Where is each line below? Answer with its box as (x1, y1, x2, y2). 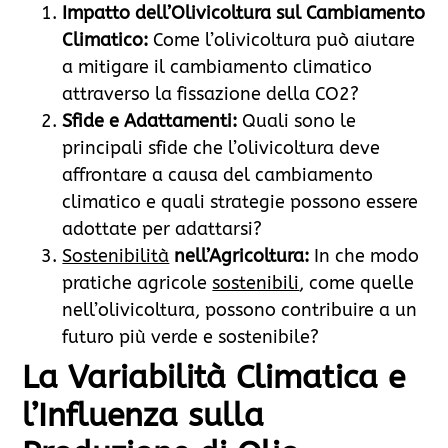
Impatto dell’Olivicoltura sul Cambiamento (62, 2, 426, 25)
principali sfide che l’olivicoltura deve (62, 137, 381, 160)
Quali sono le (237, 110, 357, 133)
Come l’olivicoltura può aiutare (148, 29, 416, 52)
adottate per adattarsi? (62, 218, 263, 241)
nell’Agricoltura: (169, 245, 310, 268)
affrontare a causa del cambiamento (62, 164, 374, 187)
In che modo (309, 245, 420, 268)
